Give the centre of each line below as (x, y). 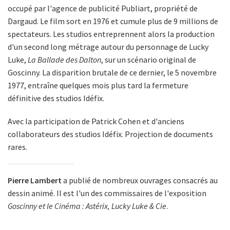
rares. (17, 147)
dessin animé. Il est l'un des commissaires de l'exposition (107, 193)
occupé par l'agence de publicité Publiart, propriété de (103, 8)
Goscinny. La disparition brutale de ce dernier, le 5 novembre (112, 73)
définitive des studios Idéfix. (56, 98)
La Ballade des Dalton (64, 60)
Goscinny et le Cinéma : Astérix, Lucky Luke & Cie (87, 206)
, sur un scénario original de (149, 60)
